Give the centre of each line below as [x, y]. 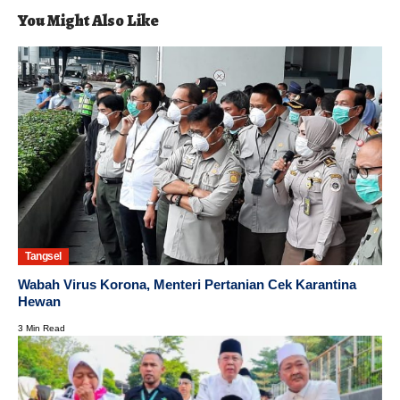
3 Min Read [42, 328]
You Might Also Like [88, 20]
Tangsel [43, 257]
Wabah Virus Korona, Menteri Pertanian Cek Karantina [187, 284]
